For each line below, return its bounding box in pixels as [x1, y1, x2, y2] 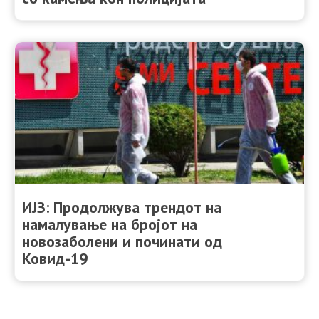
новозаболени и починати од [22, 231, 222, 252]
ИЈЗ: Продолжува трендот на [22, 197, 221, 218]
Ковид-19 [22, 249, 88, 269]
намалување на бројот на [22, 214, 197, 235]
